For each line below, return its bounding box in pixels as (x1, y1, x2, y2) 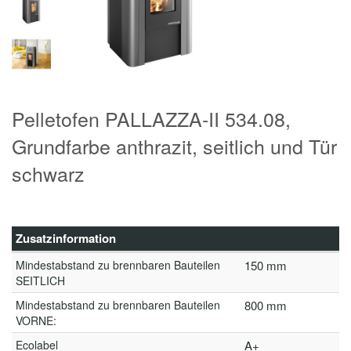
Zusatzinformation (16, 230, 116, 247)
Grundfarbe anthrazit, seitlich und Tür (12, 132, 337, 160)
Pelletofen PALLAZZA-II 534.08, (12, 104, 291, 132)
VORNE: (16, 313, 56, 328)
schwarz (12, 159, 85, 187)
